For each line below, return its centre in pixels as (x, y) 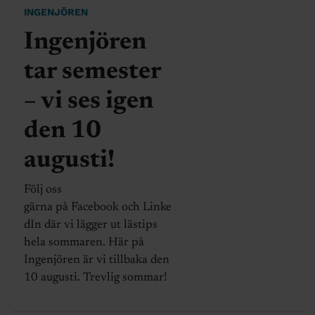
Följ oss (43, 190)
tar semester (92, 72)
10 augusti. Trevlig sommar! (97, 278)
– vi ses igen (88, 102)
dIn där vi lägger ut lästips (90, 225)
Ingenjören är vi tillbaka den (96, 261)
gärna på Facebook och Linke (97, 208)
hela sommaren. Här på (84, 243)
